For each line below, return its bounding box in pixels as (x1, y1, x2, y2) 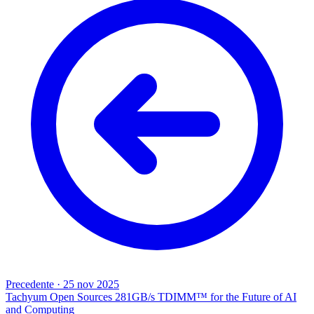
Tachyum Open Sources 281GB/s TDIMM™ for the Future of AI (6, 290, 296, 303)
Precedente (6, 278, 54, 290)
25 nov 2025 (63, 278, 119, 290)
